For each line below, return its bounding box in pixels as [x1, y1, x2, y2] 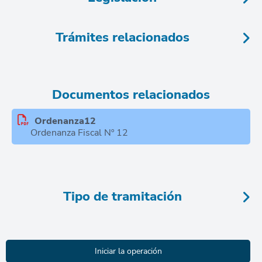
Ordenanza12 [35, 115, 96, 127]
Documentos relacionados [52, 86, 210, 104]
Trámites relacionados [55, 29, 189, 46]
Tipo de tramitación [63, 188, 182, 205]
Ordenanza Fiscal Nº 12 [30, 126, 128, 139]
